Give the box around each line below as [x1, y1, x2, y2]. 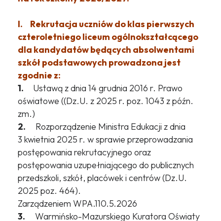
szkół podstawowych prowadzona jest [17, 57, 181, 69]
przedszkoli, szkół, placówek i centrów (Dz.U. [17, 172, 187, 184]
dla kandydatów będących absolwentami [17, 44, 194, 56]
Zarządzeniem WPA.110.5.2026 [17, 198, 137, 210]
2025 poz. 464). [17, 185, 81, 197]
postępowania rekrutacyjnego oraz [17, 147, 151, 158]
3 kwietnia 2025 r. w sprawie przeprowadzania [17, 134, 193, 146]
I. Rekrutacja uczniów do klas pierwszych [17, 18, 194, 30]
